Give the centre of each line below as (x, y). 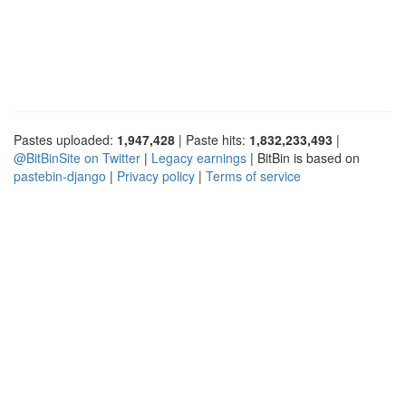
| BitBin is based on (303, 157)
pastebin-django (60, 175)
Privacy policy (156, 175)
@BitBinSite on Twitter (77, 157)
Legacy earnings (199, 157)
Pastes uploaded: (65, 139)
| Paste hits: (212, 139)
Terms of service (253, 175)
